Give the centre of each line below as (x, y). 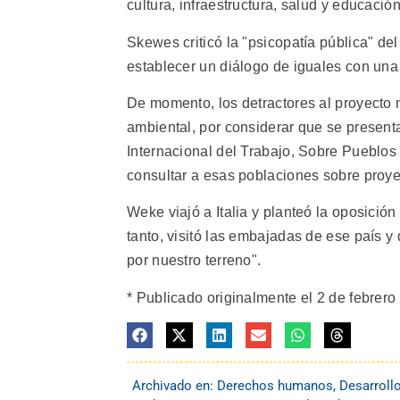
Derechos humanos (275, 386)
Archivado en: (175, 386)
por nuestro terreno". (194, 261)
